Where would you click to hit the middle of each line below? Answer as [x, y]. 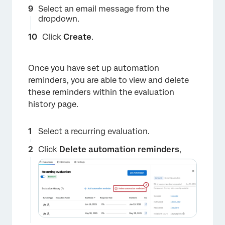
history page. [53, 104]
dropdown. [59, 19]
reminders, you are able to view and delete [108, 80]
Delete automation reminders [119, 150]
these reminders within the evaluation [101, 92]
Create [77, 37]
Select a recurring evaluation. [94, 132]
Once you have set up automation [94, 68]
